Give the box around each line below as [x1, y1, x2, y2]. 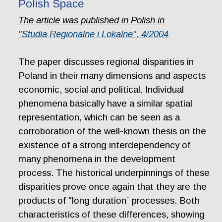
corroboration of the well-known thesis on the [18, 126, 207, 137]
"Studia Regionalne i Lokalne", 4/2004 [18, 29, 169, 40]
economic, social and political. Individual [18, 84, 184, 95]
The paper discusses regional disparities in [18, 56, 194, 67]
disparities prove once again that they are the [18, 181, 207, 192]
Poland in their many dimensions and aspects [18, 70, 206, 81]
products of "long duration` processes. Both [18, 195, 200, 206]
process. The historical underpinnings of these [18, 167, 210, 178]
